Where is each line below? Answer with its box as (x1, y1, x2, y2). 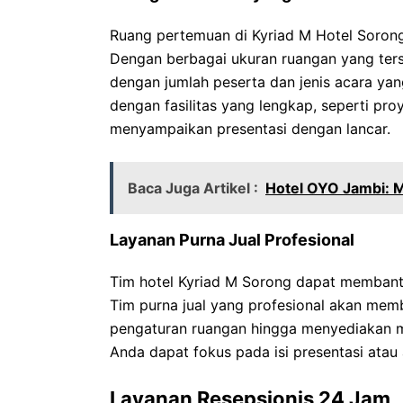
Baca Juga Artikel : (128, 179, 258, 197)
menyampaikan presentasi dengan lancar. (110, 120, 390, 138)
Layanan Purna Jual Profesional (110, 230, 354, 249)
